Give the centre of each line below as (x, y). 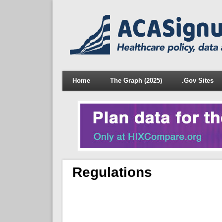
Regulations (112, 172)
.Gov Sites (197, 81)
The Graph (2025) (136, 81)
